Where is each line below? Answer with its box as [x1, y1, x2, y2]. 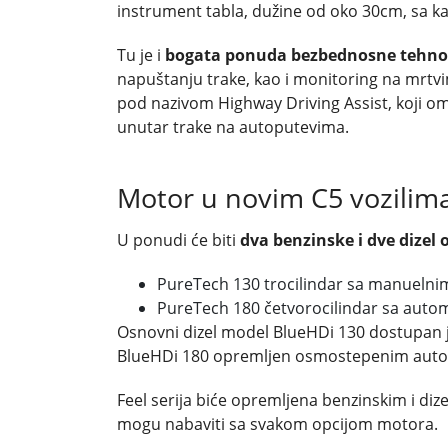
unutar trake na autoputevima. [117, 115, 349, 138]
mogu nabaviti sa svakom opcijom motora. [117, 412, 438, 435]
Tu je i [117, 43, 165, 66]
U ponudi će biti [117, 228, 240, 251]
